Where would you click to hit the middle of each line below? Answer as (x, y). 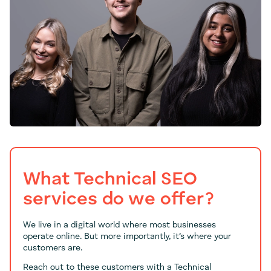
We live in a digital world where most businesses (119, 225)
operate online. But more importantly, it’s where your (127, 236)
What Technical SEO (110, 179)
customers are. (53, 248)
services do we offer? (119, 199)
